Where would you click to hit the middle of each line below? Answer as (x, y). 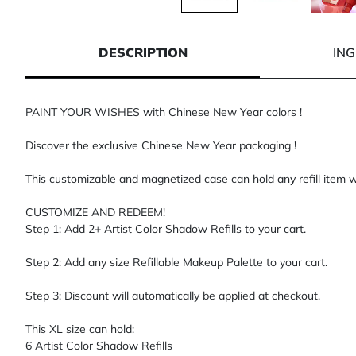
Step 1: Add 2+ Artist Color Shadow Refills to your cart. (166, 229)
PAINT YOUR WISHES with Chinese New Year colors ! (164, 112)
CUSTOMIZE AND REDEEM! (95, 213)
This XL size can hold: (80, 329)
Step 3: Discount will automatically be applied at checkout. (173, 296)
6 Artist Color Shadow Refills (99, 346)
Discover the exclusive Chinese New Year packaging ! (161, 146)
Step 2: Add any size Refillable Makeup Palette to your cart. (176, 263)
